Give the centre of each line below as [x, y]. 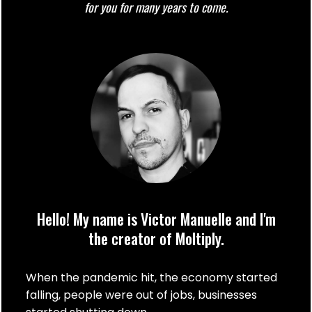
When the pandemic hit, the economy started [151, 278]
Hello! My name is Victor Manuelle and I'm [156, 219]
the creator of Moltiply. [156, 239]
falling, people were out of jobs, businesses [141, 295]
